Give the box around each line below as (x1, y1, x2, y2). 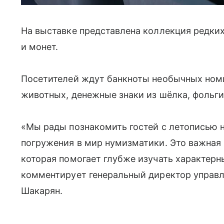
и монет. (21, 41, 58, 52)
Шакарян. (21, 185, 63, 196)
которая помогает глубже (21, 153, 138, 164)
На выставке (21, 25, 79, 36)
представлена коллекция (79, 25, 193, 36)
